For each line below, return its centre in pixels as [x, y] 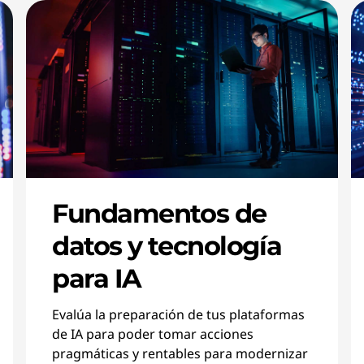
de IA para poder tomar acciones [153, 334]
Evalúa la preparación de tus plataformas [178, 314]
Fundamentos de [159, 213]
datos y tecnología [167, 246]
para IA [97, 278]
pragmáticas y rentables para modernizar [180, 353]
